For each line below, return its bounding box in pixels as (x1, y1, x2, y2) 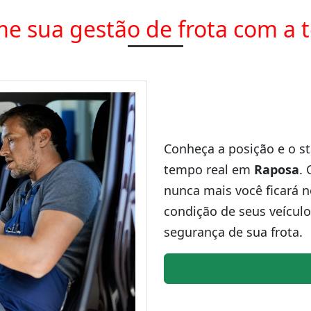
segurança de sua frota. (164, 223, 303, 240)
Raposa (254, 160, 299, 178)
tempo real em (164, 160, 254, 178)
